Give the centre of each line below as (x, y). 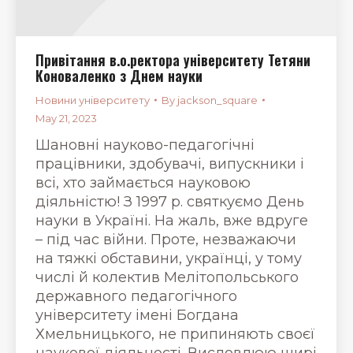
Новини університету (93, 100)
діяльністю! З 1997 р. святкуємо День (170, 201)
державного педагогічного (136, 296)
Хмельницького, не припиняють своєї (175, 334)
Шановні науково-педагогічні (145, 145)
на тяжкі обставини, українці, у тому (169, 258)
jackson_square (217, 100)
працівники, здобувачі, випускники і (170, 163)
